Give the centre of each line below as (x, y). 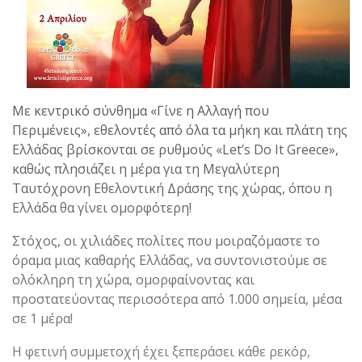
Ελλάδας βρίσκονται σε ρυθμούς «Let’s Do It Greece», (175, 149)
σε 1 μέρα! (42, 318)
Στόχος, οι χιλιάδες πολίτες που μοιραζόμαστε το (166, 240)
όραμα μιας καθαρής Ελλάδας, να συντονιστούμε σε (170, 260)
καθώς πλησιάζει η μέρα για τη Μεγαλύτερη (146, 168)
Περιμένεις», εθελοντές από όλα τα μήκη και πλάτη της (180, 130)
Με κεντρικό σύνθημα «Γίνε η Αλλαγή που (141, 110)
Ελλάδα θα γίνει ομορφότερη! (102, 207)
